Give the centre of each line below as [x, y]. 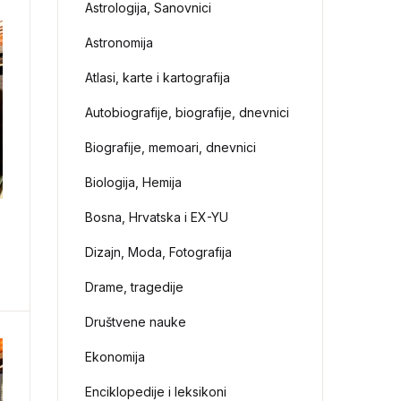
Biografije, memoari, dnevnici [171, 147]
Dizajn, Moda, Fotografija [159, 252]
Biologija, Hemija [134, 182]
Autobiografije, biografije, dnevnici [188, 112]
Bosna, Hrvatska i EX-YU [157, 217]
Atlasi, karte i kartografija [158, 77]
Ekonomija [115, 357]
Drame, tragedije [135, 287]
